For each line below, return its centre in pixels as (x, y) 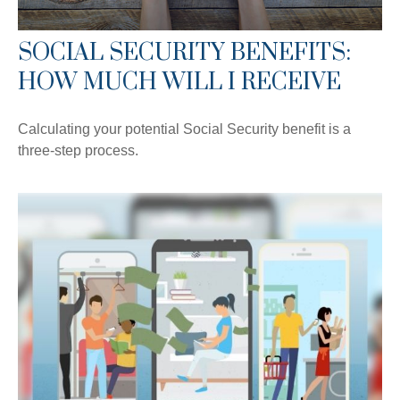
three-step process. (78, 150)
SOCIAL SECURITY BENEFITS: (184, 53)
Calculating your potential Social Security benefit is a (184, 129)
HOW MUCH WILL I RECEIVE (179, 82)
